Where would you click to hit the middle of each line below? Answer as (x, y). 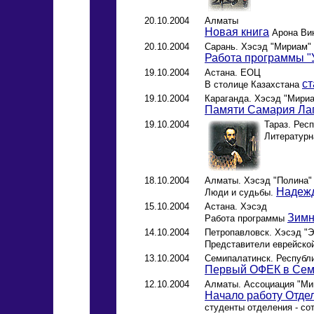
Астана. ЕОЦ (233, 72)
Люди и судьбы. (240, 192)
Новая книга (237, 32)
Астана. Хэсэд (236, 206)
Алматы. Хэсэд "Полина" (258, 180)
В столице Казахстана (253, 84)
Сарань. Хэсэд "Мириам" (258, 46)
